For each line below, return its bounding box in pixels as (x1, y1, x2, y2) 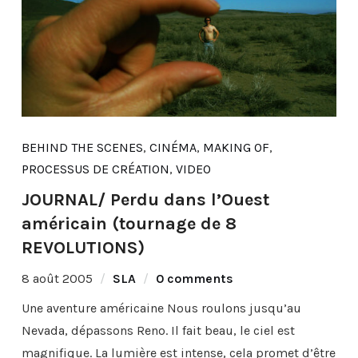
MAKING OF (202, 139, 269, 155)
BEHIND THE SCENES (21, 139, 143, 155)
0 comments (155, 270, 233, 286)
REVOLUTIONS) (21, 237, 145, 258)
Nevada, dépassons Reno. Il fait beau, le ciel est (21, 322, 295, 338)
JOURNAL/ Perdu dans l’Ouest (21, 189, 269, 210)
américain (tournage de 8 (21, 213, 237, 234)
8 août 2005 (21, 270, 93, 286)
